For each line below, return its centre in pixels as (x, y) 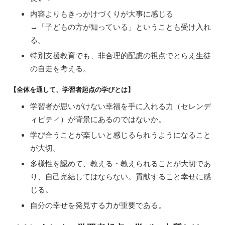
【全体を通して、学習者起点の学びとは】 (72, 90)
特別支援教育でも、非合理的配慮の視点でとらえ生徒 (121, 55)
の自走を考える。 (60, 68)
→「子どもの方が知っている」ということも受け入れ (121, 27)
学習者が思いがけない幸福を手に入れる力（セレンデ (121, 106)
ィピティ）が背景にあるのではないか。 (98, 119)
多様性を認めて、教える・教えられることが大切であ (121, 163)
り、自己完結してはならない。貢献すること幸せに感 (121, 176)
